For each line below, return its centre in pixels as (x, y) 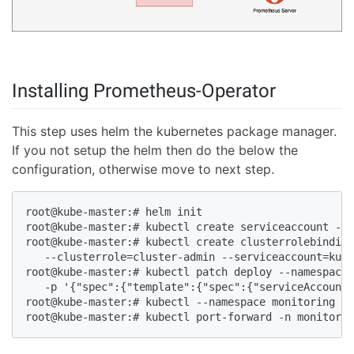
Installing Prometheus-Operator (144, 91)
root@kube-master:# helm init (117, 212)
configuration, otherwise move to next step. (143, 169)
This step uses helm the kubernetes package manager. (174, 132)
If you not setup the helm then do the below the (155, 151)
